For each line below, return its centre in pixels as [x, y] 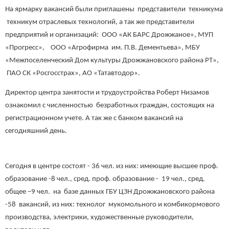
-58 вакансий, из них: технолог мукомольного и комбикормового [112, 204]
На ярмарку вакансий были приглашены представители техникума [114, 10]
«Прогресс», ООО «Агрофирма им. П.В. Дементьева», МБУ [102, 48]
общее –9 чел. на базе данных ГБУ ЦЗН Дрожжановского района [110, 192]
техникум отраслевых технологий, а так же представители [100, 22]
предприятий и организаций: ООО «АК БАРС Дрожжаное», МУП [109, 35]
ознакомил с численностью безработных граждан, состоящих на [110, 106]
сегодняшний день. [36, 131]
